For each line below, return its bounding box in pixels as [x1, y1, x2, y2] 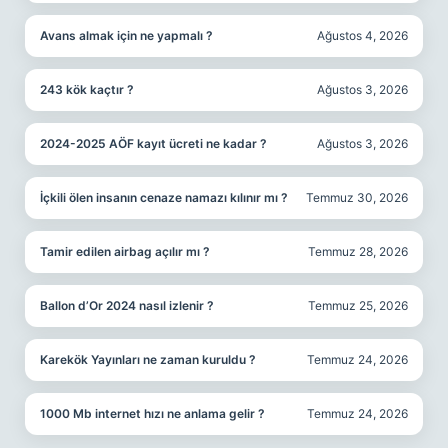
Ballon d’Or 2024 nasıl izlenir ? [40, 298, 214, 313]
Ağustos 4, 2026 [317, 28, 408, 43]
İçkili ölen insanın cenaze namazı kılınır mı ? [40, 190, 288, 205]
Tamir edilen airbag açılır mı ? [40, 244, 210, 259]
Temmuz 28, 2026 [308, 244, 408, 259]
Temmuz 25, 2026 [308, 298, 408, 313]
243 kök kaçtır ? [40, 82, 134, 97]
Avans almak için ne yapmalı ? [40, 28, 213, 43]
